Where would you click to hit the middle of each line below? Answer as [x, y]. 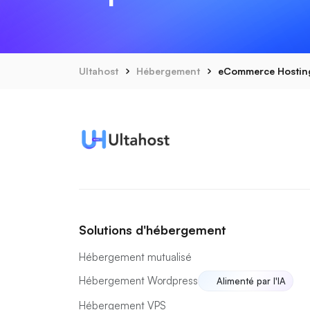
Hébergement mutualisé [135, 257]
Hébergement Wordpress [138, 281]
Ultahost [99, 71]
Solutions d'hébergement [153, 230]
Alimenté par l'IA [251, 281]
